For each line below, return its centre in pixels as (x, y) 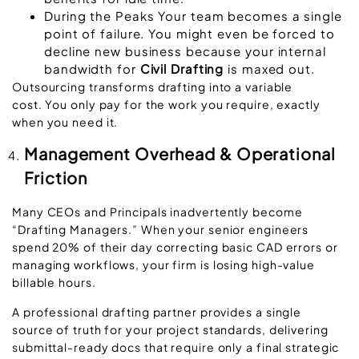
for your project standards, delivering (215, 329)
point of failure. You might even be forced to (190, 33)
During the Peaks (99, 15)
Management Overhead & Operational (180, 154)
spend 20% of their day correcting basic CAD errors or (175, 247)
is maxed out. (269, 68)
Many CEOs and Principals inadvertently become (157, 212)
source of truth (57, 329)
